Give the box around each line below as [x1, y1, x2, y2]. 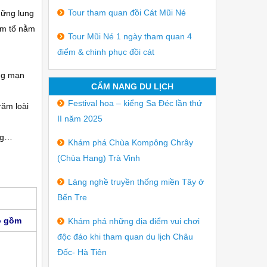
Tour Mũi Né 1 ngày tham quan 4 [68, 32, 192, 41]
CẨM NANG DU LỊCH [91, 82, 173, 91]
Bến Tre [57, 193, 87, 202]
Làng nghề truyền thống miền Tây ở [68, 177, 204, 187]
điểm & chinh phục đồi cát [57, 47, 154, 57]
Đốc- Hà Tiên [57, 247, 107, 257]
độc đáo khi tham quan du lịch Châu [57, 232, 193, 241]
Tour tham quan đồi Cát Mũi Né [68, 8, 186, 17]
